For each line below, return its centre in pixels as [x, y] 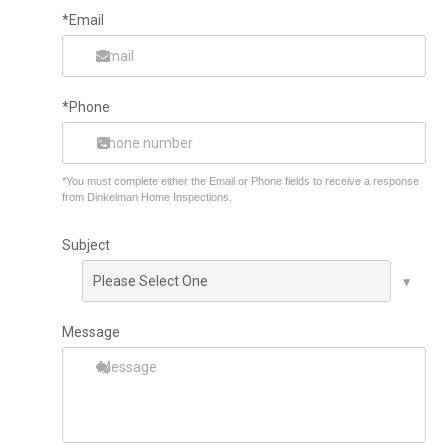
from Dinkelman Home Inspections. [147, 197]
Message [91, 332]
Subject [86, 245]
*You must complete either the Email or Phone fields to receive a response [241, 181]
